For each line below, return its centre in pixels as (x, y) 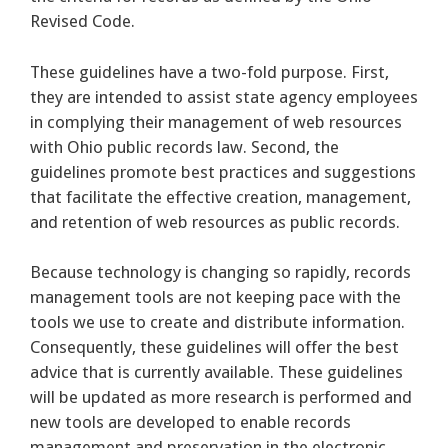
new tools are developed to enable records (190, 422)
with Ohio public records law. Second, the (184, 146)
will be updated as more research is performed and (221, 397)
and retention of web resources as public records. (215, 221)
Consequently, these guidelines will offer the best (214, 347)
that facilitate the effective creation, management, (220, 196)
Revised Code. (82, 21)
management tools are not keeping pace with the (215, 297)
